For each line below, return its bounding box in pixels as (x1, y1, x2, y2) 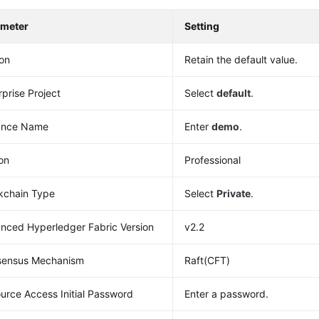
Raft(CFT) (184, 254, 231, 266)
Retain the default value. (184, 53, 298, 66)
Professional (184, 154, 241, 166)
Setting (184, 20, 220, 32)
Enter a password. (184, 288, 269, 300)
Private (216, 187, 251, 199)
